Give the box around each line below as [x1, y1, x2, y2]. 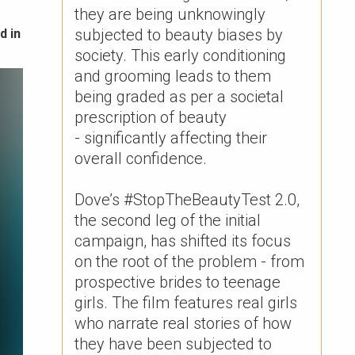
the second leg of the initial [74, 211, 261, 230]
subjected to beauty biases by [74, 25, 284, 44]
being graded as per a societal [74, 87, 284, 106]
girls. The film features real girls [74, 293, 298, 312]
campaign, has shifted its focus [74, 231, 292, 250]
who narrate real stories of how [74, 314, 292, 333]
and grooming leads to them [74, 67, 272, 86]
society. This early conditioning [74, 46, 287, 65]
